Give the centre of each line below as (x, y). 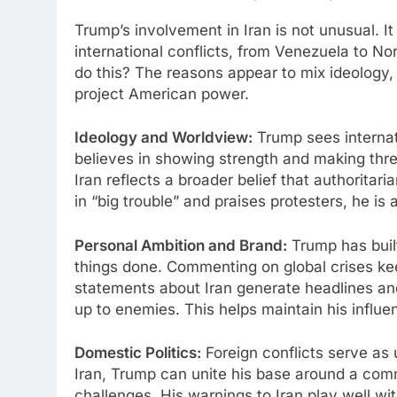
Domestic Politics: (138, 353)
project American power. (162, 93)
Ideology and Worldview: (163, 138)
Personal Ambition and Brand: (181, 245)
